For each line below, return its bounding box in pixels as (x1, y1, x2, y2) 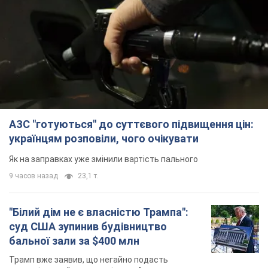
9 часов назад (9, 171, 58, 180)
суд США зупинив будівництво (9, 220, 167, 233)
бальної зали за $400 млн (9, 234, 139, 247)
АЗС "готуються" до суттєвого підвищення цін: (9, 117, 254, 130)
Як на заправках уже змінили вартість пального (9, 154, 198, 164)
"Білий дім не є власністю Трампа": (9, 205, 188, 218)
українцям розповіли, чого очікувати (9, 132, 199, 145)
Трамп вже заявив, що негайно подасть (9, 254, 168, 264)
